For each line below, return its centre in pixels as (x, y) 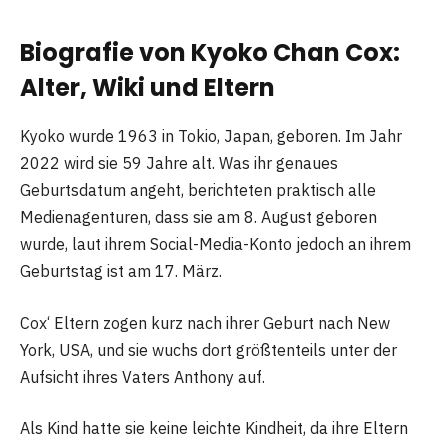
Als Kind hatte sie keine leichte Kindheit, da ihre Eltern (214, 428)
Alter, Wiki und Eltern (147, 88)
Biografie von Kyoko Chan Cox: (210, 53)
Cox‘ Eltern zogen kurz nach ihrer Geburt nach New (205, 322)
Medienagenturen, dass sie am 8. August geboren (198, 217)
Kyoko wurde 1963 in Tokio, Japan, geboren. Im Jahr (211, 136)
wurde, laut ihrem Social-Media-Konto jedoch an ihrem (215, 244)
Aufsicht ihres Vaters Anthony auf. (142, 376)
